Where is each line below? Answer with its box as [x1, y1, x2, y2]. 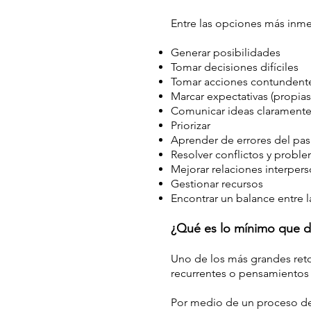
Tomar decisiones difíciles [171, 60, 299, 74]
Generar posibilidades [171, 46, 280, 59]
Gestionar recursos [171, 177, 263, 190]
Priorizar [171, 119, 210, 132]
